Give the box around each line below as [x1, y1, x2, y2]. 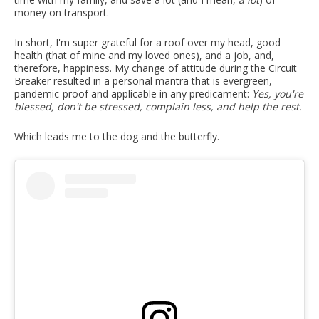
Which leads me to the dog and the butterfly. [14, 130, 219, 144]
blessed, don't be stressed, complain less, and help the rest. [14, 100, 302, 114]
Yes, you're [252, 87, 303, 101]
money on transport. [14, 6, 109, 20]
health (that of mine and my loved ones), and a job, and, [14, 48, 274, 63]
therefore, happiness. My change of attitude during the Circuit [14, 61, 297, 75]
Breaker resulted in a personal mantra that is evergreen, [14, 74, 272, 88]
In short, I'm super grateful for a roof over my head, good [14, 36, 281, 50]
